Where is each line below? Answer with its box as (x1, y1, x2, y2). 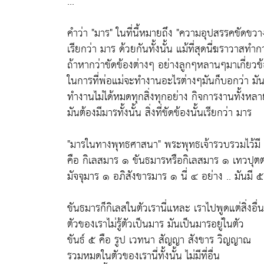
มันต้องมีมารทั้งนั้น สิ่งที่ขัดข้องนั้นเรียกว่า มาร (67, 103, 252, 123)
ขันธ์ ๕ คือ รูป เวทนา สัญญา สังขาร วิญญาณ (67, 230, 251, 250)
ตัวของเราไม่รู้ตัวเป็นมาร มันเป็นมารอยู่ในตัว (67, 214, 244, 234)
